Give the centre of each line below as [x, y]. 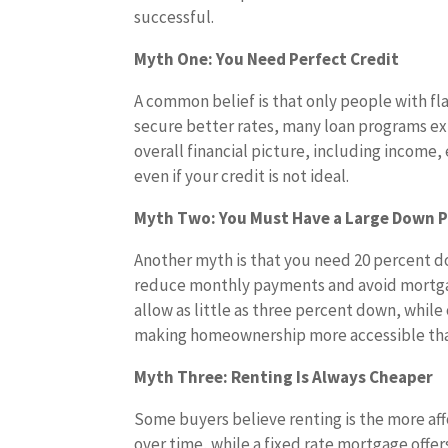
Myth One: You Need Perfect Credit [267, 59]
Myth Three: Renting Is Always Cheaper [284, 377]
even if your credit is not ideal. [242, 176]
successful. [174, 17]
